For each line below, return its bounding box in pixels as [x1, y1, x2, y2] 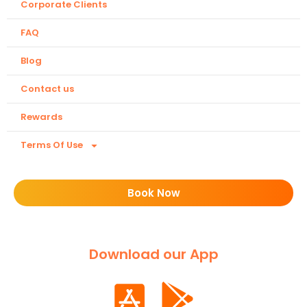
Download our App [88, 245, 219, 265]
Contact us [21, 82, 74, 96]
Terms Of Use [21, 138, 83, 152]
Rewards [21, 110, 62, 124]
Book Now [127, 186, 180, 201]
